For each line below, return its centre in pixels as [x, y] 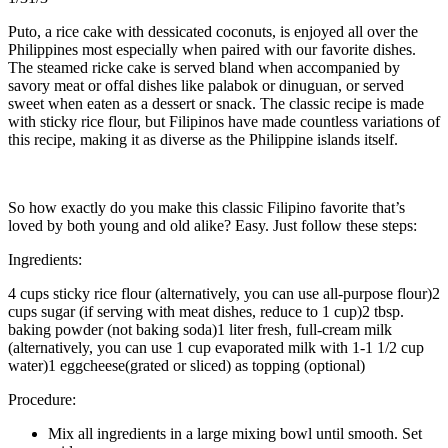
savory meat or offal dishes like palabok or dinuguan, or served [206, 85]
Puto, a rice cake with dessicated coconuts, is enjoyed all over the [213, 31]
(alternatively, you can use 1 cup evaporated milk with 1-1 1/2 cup [216, 347]
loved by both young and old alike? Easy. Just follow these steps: [212, 225]
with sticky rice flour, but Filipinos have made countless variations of [224, 121]
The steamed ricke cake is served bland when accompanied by [204, 67]
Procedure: [42, 399]
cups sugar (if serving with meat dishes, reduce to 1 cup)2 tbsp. [206, 311]
